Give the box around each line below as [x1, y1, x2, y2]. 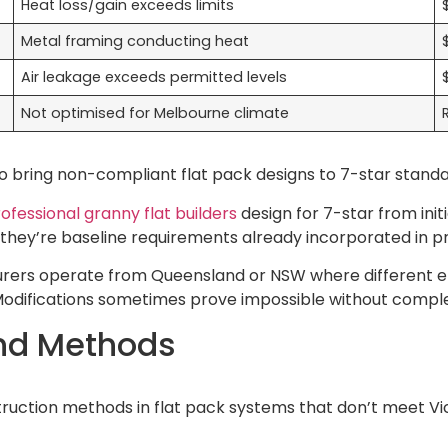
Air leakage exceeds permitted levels [21, 67, 288, 88]
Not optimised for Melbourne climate [21, 103, 290, 124]
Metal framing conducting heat [21, 31, 250, 52]
